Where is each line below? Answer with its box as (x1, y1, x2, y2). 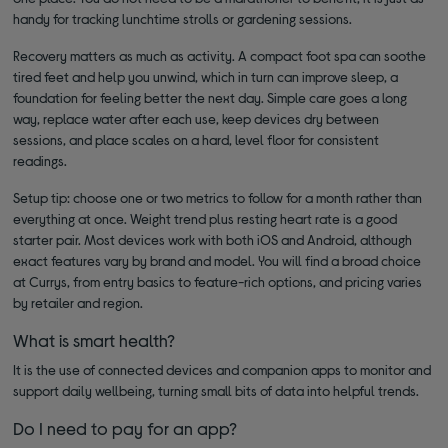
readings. (13, 151, 68, 169)
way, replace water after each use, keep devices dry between (13, 109, 380, 127)
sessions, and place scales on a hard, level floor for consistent (13, 130, 380, 148)
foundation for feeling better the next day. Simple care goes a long (13, 88, 408, 106)
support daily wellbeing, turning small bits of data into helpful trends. (13, 381, 420, 399)
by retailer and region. (13, 293, 144, 311)
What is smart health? (13, 328, 176, 351)
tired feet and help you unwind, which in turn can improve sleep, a (13, 67, 399, 85)
